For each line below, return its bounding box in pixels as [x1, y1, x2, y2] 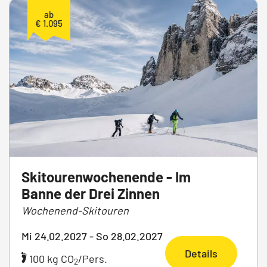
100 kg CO [27, 252, 74, 265]
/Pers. [78, 252, 107, 265]
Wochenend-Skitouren [21, 203, 129, 217]
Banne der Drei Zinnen [21, 184, 160, 202]
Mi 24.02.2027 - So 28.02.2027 [21, 229, 163, 243]
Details [185, 246, 218, 260]
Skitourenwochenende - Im [21, 167, 191, 185]
